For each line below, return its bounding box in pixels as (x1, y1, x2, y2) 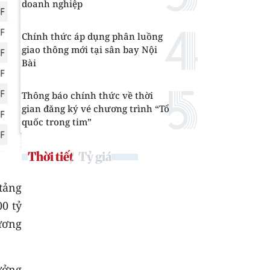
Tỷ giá (78, 149, 111, 164)
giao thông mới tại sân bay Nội (22, 43, 157, 55)
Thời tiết (28, 149, 74, 164)
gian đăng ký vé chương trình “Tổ (22, 102, 169, 115)
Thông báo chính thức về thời (22, 89, 153, 101)
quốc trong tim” (22, 116, 92, 128)
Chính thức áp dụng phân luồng (22, 30, 163, 42)
